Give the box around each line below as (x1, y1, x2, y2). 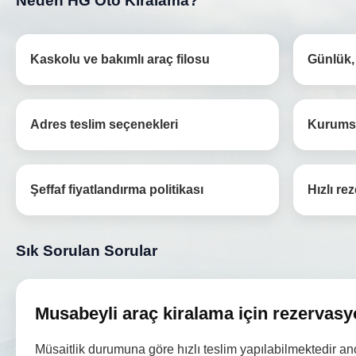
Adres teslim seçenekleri (30, 117, 178, 131)
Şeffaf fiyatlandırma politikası (30, 182, 203, 196)
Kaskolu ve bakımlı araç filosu (30, 52, 210, 66)
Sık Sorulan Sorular (16, 242, 157, 259)
